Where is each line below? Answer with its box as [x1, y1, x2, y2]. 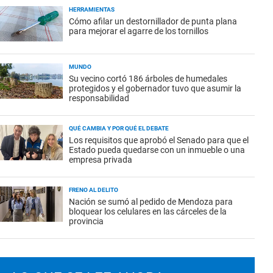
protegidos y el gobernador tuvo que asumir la [69, 83, 241, 93]
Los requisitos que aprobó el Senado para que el [69, 135, 249, 145]
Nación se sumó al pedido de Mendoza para [69, 197, 233, 207]
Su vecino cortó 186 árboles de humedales [69, 74, 227, 83]
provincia [69, 216, 104, 226]
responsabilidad [69, 93, 129, 103]
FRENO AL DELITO [69, 186, 118, 193]
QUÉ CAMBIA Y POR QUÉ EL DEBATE [69, 125, 169, 132]
